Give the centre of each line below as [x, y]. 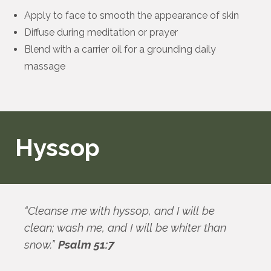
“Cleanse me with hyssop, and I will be [119, 210]
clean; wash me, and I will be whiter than [125, 227]
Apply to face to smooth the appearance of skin [132, 15]
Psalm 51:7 [86, 244]
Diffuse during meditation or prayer [101, 32]
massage [45, 66]
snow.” [41, 244]
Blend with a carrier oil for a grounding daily [120, 49]
